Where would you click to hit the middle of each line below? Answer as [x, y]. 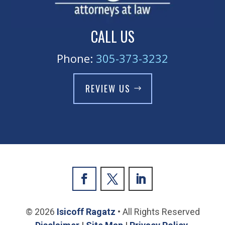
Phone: [76, 59]
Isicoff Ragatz [86, 212]
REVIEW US [108, 89]
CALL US [113, 37]
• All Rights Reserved [157, 212]
